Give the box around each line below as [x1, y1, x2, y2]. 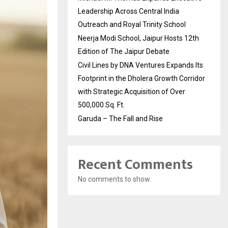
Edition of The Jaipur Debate [78, 47, 169, 55]
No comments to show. [78, 175, 151, 183]
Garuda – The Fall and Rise [78, 114, 163, 123]
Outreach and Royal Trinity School [78, 20, 186, 28]
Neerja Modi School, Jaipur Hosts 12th [78, 34, 199, 42]
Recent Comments [78, 152, 193, 177]
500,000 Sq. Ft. [78, 100, 125, 109]
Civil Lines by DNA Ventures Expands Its [78, 61, 203, 69]
